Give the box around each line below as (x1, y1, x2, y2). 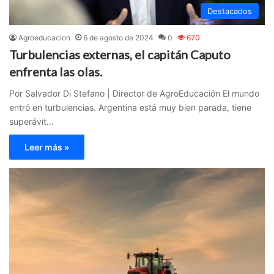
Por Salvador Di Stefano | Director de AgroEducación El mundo (9, 88, 259, 99)
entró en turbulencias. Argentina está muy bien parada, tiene (9, 102, 251, 113)
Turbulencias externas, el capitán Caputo (9, 47, 231, 62)
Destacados (207, 6, 252, 17)
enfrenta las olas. (9, 64, 102, 80)
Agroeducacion (18, 33, 70, 43)
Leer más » (24, 142, 69, 153)
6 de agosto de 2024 (83, 33, 154, 43)
